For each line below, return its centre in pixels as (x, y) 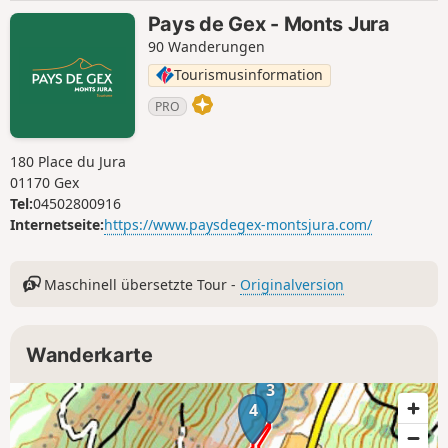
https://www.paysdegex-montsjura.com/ (238, 225)
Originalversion (292, 284)
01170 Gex (44, 183)
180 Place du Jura (68, 162)
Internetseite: (57, 225)
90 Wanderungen (206, 47)
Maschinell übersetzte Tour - (140, 284)
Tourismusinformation (248, 75)
